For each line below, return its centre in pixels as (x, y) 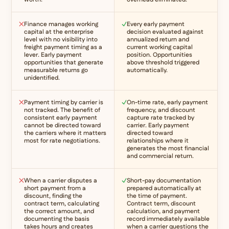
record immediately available (168, 219)
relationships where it (158, 141)
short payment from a (55, 188)
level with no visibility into (61, 39)
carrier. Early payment (158, 125)
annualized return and (158, 39)
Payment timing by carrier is (64, 102)
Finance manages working (61, 24)
